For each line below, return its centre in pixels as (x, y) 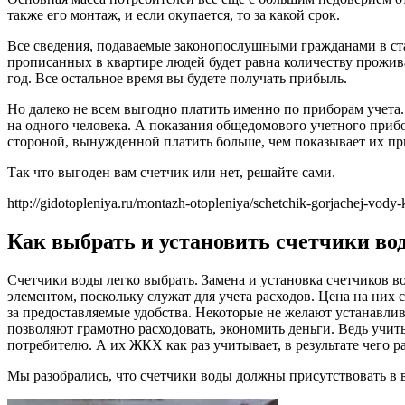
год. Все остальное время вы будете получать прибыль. (177, 79)
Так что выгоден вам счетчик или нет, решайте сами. (171, 173)
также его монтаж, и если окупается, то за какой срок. (174, 15)
